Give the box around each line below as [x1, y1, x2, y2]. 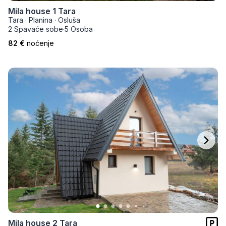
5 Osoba [65, 25, 93, 33]
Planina [29, 16, 52, 24]
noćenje [27, 39, 54, 47]
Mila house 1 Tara [8, 6, 76, 16]
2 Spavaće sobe [8, 25, 63, 33]
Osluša [58, 16, 80, 24]
